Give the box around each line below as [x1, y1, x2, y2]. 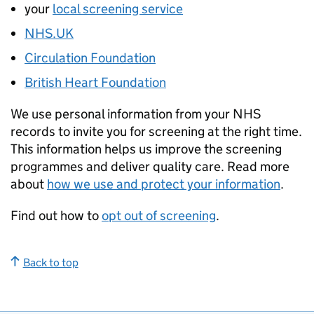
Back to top [22, 256, 78, 269]
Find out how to [11, 207, 102, 224]
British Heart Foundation [25, 74, 166, 90]
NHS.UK [25, 25, 74, 41]
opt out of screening [102, 207, 216, 224]
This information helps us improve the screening [11, 141, 282, 157]
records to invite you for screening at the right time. [11, 123, 302, 139]
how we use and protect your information [47, 176, 280, 192]
